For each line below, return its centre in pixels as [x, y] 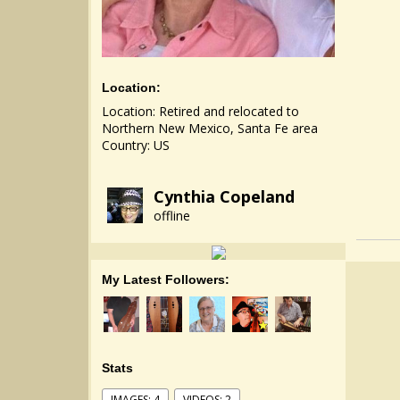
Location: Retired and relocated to [200, 111]
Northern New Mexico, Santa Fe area [210, 128]
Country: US [136, 145]
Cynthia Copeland [224, 196]
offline [172, 216]
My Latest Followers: [166, 280]
